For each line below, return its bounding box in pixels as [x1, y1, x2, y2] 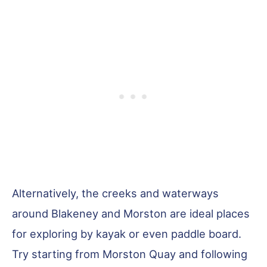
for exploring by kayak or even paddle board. [12, 227, 241, 241]
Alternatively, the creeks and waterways [12, 187, 219, 200]
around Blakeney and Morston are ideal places [12, 207, 250, 221]
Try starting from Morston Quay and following [12, 247, 247, 261]
